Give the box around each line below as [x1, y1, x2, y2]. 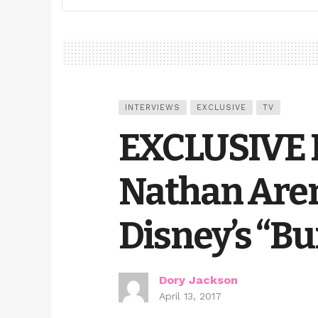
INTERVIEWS [125, 103, 180, 113]
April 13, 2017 [159, 290, 221, 302]
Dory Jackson [159, 273, 238, 287]
